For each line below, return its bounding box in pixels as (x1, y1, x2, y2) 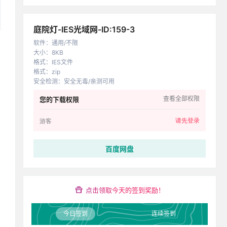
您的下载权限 (40, 95, 79, 103)
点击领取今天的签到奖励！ (85, 186, 165, 194)
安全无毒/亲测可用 (64, 78, 115, 85)
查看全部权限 (163, 95, 200, 102)
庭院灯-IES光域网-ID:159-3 (33, 24, 135, 34)
